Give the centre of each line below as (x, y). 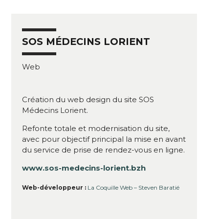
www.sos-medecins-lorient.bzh (84, 168)
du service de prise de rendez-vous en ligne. (103, 150)
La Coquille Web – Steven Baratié (133, 188)
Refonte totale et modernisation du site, (96, 128)
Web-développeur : (54, 188)
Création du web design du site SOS (88, 99)
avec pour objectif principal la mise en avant (104, 139)
